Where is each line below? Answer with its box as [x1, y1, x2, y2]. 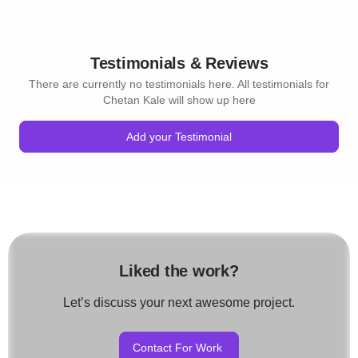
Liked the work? [119, 262, 239, 280]
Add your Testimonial [126, 130, 232, 143]
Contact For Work [133, 341, 222, 354]
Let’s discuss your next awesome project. [63, 296, 295, 309]
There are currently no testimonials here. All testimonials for [29, 78, 329, 90]
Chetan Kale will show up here [102, 93, 256, 106]
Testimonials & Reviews [89, 54, 268, 72]
